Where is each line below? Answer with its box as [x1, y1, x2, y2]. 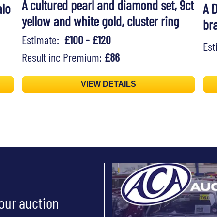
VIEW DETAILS [80, 80, 136, 89]
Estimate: [21, 32, 64, 47]
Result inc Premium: [21, 50, 104, 64]
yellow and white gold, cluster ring [21, 13, 179, 30]
